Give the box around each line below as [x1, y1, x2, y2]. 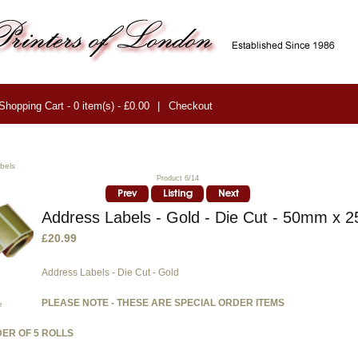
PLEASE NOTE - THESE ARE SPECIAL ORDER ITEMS [42, 297, 284, 309]
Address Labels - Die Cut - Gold [42, 267, 179, 279]
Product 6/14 [157, 173, 199, 182]
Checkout [168, 99, 213, 112]
